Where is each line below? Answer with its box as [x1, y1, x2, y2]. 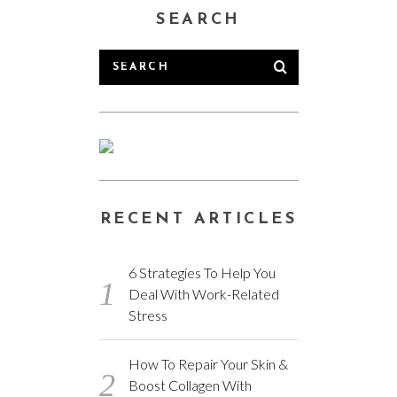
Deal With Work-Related [128, 285, 280, 302]
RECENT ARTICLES [99, 211, 298, 228]
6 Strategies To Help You [128, 264, 276, 281]
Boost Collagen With [128, 377, 253, 393]
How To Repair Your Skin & [128, 355, 289, 372]
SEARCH [156, 12, 241, 28]
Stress [128, 307, 168, 323]
